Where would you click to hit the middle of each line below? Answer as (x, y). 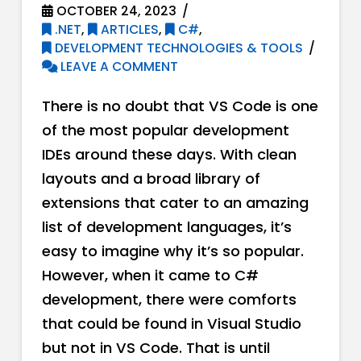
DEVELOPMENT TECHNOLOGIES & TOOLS (177, 48)
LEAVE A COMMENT (117, 67)
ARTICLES (128, 30)
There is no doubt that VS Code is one (180, 106)
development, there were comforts (169, 299)
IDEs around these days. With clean (169, 154)
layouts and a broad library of (151, 178)
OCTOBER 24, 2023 (114, 11)
